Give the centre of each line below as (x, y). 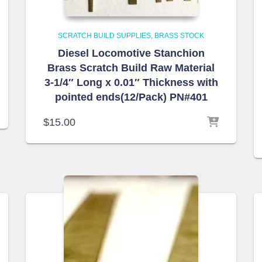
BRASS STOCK (179, 36)
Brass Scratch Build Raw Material (131, 68)
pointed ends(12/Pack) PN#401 (131, 97)
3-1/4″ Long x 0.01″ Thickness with (131, 82)
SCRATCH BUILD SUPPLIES (104, 36)
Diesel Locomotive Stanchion (131, 53)
